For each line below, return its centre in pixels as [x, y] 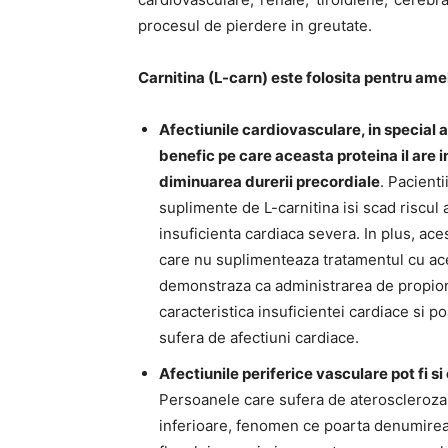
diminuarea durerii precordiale [269, 181]
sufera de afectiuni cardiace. [259, 337]
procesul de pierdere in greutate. [255, 25]
